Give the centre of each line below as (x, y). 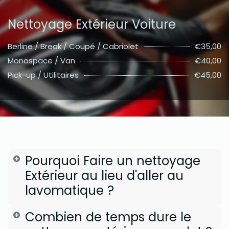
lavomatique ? (69, 190)
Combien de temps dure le (108, 217)
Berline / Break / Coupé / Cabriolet (73, 47)
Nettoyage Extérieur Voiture (92, 25)
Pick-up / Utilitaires (43, 75)
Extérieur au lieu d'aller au (104, 175)
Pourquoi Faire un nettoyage (112, 161)
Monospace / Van (41, 61)
